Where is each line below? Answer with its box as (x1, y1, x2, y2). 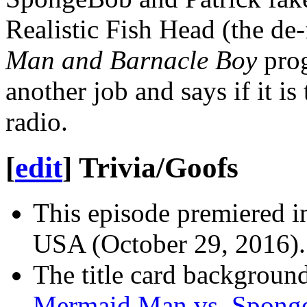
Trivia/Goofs (79, 151, 238, 184)
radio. (5, 106, 68, 136)
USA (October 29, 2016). (33, 229, 306, 259)
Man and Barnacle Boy (5, 45, 257, 75)
